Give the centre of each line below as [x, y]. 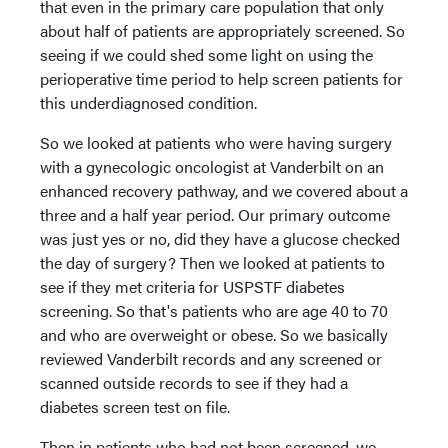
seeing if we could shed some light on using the [206, 54]
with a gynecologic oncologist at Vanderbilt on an [212, 166]
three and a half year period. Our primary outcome [215, 214]
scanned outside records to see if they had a [194, 382]
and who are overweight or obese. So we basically [214, 334]
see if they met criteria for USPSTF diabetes [192, 286]
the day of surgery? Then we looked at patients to [212, 262]
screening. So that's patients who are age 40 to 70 [214, 310]
